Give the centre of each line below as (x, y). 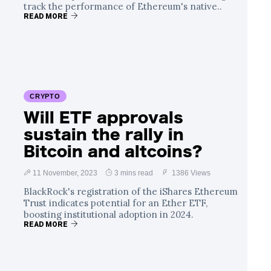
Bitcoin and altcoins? (113, 151)
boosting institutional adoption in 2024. (109, 214)
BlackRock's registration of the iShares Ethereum (131, 191)
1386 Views (190, 173)
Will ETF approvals (103, 117)
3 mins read (134, 173)
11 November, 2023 (65, 173)
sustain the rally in (104, 134)
